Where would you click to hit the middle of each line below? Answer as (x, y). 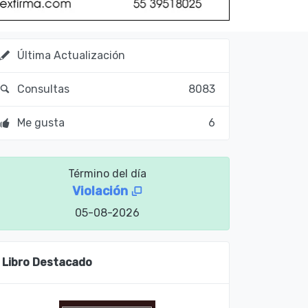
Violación (101, 191)
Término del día (107, 174)
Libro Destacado (47, 263)
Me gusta (40, 123)
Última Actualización (70, 56)
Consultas (42, 89)
